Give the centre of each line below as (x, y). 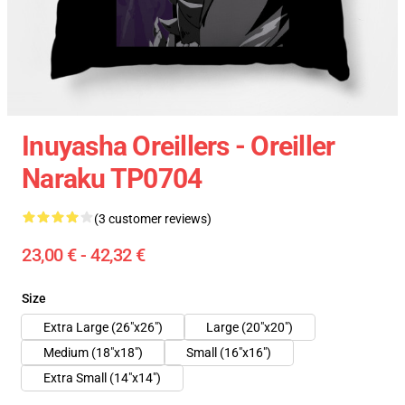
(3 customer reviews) (153, 219)
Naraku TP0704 (112, 179)
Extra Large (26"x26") (103, 327)
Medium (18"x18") (93, 353)
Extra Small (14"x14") (102, 378)
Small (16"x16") (229, 353)
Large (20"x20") (250, 327)
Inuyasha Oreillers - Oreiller (179, 146)
